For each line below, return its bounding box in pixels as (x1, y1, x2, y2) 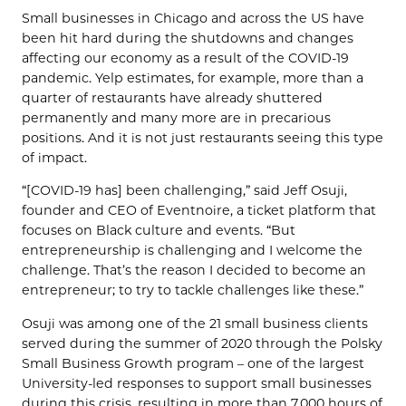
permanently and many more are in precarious (22, 110, 331, 127)
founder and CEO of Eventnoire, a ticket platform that (22, 202, 376, 219)
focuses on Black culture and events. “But (22, 222, 295, 239)
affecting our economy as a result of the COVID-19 (22, 50, 349, 67)
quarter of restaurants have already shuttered (22, 90, 323, 107)
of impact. (22, 150, 87, 167)
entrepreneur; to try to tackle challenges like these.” (22, 282, 363, 299)
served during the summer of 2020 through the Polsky (22, 334, 382, 352)
